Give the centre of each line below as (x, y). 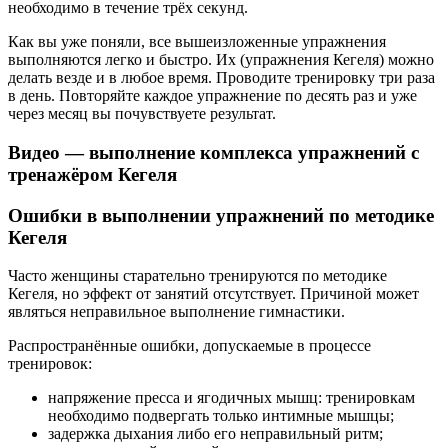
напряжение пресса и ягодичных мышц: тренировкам (231, 398)
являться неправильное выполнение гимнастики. (176, 312)
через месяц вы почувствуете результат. (142, 114)
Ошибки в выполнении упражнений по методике (221, 215)
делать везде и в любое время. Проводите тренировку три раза (221, 78)
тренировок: (50, 364)
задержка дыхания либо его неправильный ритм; (215, 434)
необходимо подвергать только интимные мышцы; (221, 416)
